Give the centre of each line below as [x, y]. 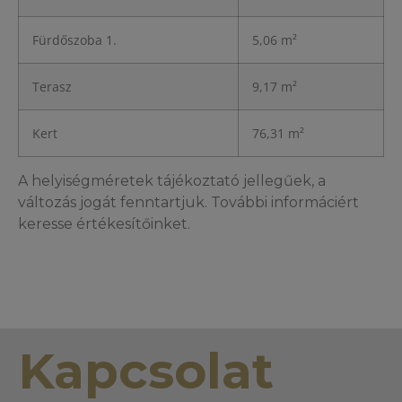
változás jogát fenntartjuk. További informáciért [188, 202]
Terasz [52, 87]
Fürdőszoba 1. [74, 40]
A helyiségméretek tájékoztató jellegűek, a [172, 181]
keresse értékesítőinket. [104, 224]
